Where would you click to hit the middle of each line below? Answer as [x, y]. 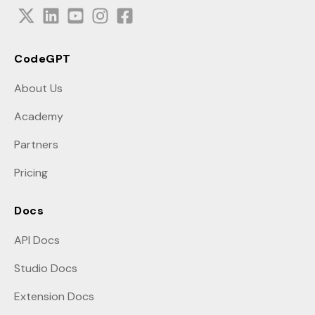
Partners [36, 144]
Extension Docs [54, 296]
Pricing [31, 172]
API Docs [37, 240]
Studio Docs [46, 268]
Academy [39, 116]
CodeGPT [43, 58]
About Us [38, 88]
